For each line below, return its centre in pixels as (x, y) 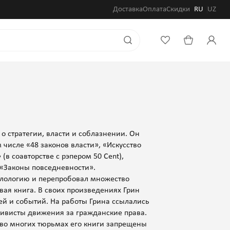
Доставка (128, 9)
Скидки (178, 9)
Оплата (155, 9)
